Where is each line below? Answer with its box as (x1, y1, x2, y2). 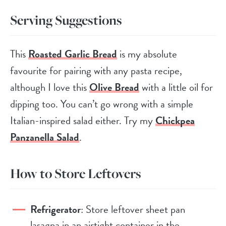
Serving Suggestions (10, 11, 122, 29)
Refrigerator (30, 201, 81, 217)
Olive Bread (89, 79, 139, 95)
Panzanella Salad (10, 129, 79, 145)
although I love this (10, 79, 89, 95)
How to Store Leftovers (10, 164, 141, 182)
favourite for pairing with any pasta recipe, (10, 62, 182, 79)
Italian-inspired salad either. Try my (10, 112, 155, 129)
